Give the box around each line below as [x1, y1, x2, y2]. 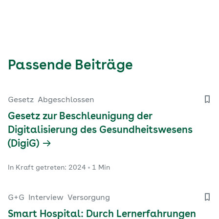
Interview [28, 194, 64, 202]
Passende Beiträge [8, 59, 133, 73]
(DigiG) [8, 139, 39, 150]
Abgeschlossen [38, 96, 94, 105]
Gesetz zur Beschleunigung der [8, 112, 152, 122]
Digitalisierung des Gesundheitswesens [8, 126, 193, 136]
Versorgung [67, 194, 110, 202]
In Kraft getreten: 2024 [8, 164, 86, 172]
